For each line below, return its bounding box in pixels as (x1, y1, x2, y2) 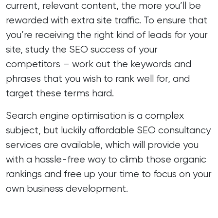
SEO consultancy (137, 125, 211, 136)
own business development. (6, 183, 128, 194)
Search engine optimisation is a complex (6, 110, 184, 121)
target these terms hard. (6, 88, 114, 99)
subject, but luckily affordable (6, 125, 137, 136)
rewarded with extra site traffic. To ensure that (6, 15, 207, 26)
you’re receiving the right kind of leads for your (6, 29, 208, 40)
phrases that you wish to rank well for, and (6, 73, 190, 84)
